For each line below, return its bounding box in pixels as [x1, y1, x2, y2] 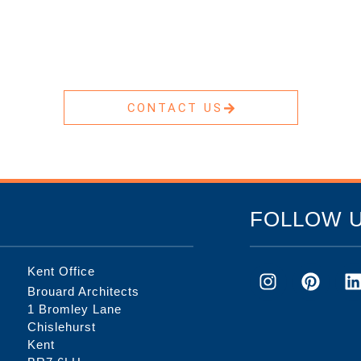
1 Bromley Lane [27, 301, 122, 316]
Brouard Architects [27, 284, 139, 298]
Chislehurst [27, 319, 96, 334]
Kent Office [27, 263, 95, 278]
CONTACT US [127, 101, 223, 116]
